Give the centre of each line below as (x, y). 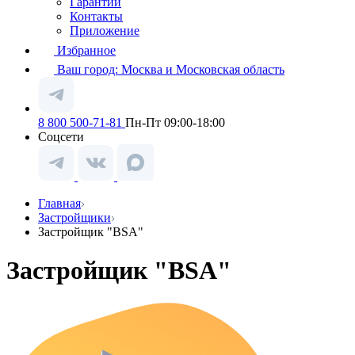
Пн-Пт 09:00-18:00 (175, 122)
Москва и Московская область (203, 69)
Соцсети (61, 137)
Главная (59, 203)
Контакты (96, 16)
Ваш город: (89, 69)
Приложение (105, 31)
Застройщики (74, 218)
